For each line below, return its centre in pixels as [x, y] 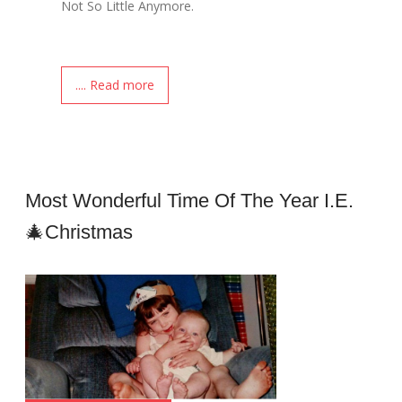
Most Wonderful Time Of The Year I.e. [190, 200]
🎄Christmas [79, 232]
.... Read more [115, 84]
